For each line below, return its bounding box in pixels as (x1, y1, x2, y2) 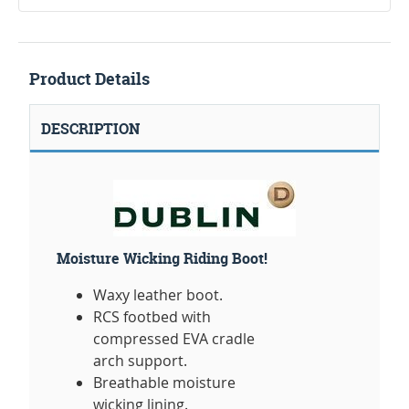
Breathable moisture (93, 372, 236, 393)
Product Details (29, 68, 150, 91)
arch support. (93, 351, 187, 372)
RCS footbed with (93, 307, 211, 328)
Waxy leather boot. (93, 285, 223, 306)
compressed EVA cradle (93, 329, 255, 350)
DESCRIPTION (41, 119, 140, 140)
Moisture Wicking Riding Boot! (57, 248, 267, 269)
